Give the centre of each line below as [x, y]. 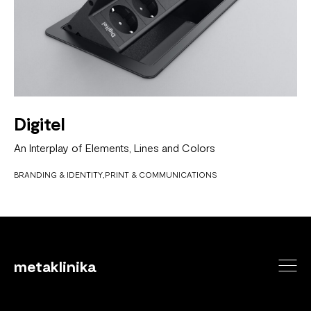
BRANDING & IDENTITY [58, 174]
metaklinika [55, 266]
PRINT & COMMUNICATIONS [161, 174]
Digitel [40, 124]
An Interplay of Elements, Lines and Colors [115, 147]
